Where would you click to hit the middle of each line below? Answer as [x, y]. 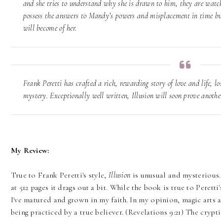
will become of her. [51, 28]
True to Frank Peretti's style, [59, 175]
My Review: [30, 151]
